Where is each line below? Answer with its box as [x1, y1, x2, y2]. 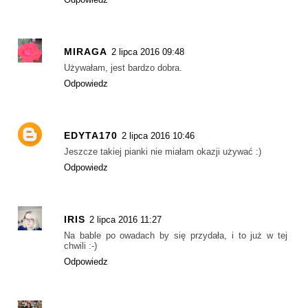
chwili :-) [64, 241, 97, 252]
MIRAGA [64, 45, 107, 57]
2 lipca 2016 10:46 [122, 131, 195, 142]
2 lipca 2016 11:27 [89, 214, 162, 225]
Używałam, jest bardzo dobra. [64, 62, 182, 73]
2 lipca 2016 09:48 [111, 46, 184, 57]
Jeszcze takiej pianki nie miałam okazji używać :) [64, 146, 261, 157]
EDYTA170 [64, 130, 118, 142]
